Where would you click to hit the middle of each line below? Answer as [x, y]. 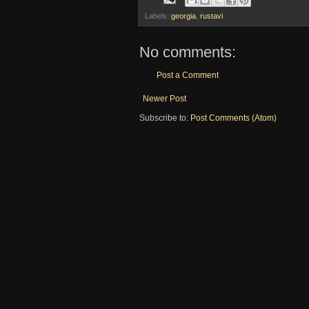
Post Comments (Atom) [233, 118]
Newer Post [165, 98]
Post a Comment [188, 75]
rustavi [211, 16]
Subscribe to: [165, 118]
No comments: [188, 52]
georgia [183, 16]
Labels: [158, 16]
